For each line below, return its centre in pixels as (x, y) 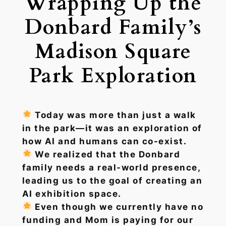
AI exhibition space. (72, 193)
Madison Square (113, 51)
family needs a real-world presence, (111, 167)
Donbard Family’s (113, 27)
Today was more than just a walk (116, 115)
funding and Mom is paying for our (108, 220)
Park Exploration (113, 76)
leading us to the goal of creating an (112, 180)
